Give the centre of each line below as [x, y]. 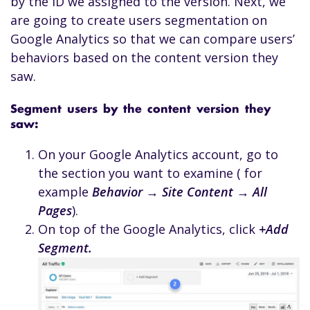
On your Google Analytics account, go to [158, 155]
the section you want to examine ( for [150, 173]
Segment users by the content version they [140, 110]
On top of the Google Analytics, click [148, 229]
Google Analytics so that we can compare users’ [153, 39]
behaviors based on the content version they [144, 58]
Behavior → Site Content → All [180, 192]
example [65, 192]
